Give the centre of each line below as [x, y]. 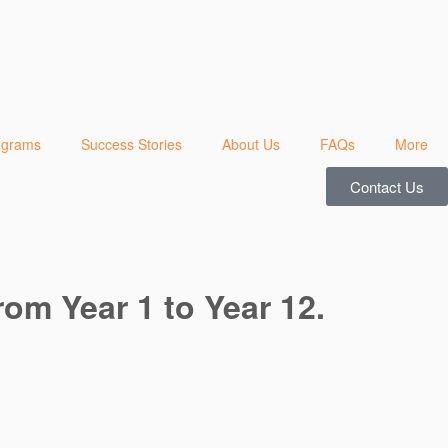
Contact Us [387, 186]
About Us [251, 144]
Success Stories [131, 144]
